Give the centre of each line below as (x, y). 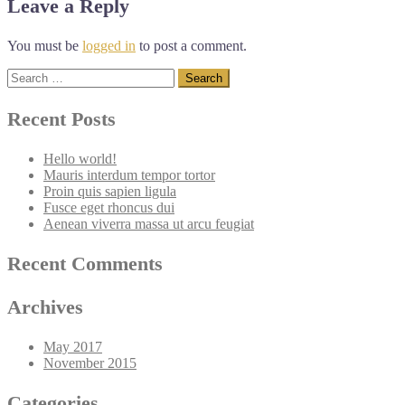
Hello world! (80, 158)
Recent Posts (61, 118)
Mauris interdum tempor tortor (129, 174)
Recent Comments (85, 263)
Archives (45, 306)
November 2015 (90, 363)
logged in (109, 45)
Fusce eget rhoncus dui (109, 207)
